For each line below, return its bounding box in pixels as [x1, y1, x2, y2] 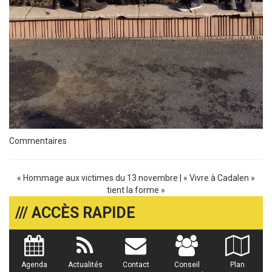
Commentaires [9, 136, 67, 146]
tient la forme [107, 185, 159, 195]
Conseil [174, 260, 200, 270]
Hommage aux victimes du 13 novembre [23, 173, 178, 183]
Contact [122, 260, 149, 270]
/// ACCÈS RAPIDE [15, 204, 135, 222]
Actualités [67, 260, 103, 270]
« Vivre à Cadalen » [183, 173, 255, 183]
